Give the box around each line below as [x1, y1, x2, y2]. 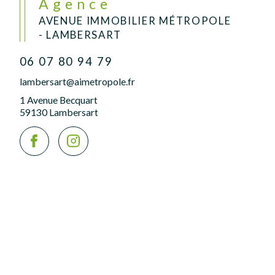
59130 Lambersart [19, 106, 98, 118]
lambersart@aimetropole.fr [19, 75, 135, 87]
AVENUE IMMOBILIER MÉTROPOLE [38, 14, 231, 27]
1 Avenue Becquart [19, 94, 98, 106]
